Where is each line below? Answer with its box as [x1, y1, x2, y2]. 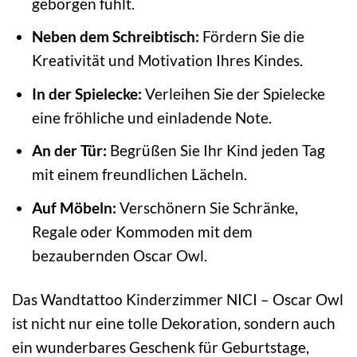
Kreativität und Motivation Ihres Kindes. [31, 51, 303, 70]
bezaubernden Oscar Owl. [31, 245, 207, 265]
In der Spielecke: [31, 84, 142, 103]
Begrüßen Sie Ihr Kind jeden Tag [106, 141, 325, 160]
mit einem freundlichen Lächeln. [31, 165, 247, 184]
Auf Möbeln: [31, 198, 116, 217]
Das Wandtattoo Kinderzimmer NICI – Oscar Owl [12, 289, 343, 308]
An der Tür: [31, 141, 107, 160]
